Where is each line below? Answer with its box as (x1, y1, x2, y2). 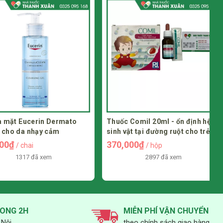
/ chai (1, 141, 18, 149)
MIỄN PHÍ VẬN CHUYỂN (123, 206, 209, 216)
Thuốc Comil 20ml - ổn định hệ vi (92, 117, 204, 125)
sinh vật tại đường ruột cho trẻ (92, 127, 195, 135)
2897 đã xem (130, 153, 167, 161)
